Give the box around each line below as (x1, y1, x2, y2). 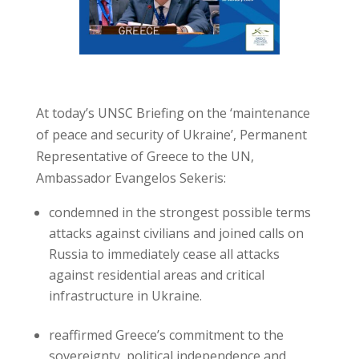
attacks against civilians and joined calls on (48, 224, 304, 243)
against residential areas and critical (48, 266, 264, 284)
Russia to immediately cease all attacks (48, 245, 280, 264)
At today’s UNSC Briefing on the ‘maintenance (35, 104, 310, 123)
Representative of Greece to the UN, (35, 147, 254, 166)
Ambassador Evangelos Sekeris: (35, 169, 226, 188)
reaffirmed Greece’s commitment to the (48, 326, 284, 345)
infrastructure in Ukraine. (48, 287, 202, 305)
